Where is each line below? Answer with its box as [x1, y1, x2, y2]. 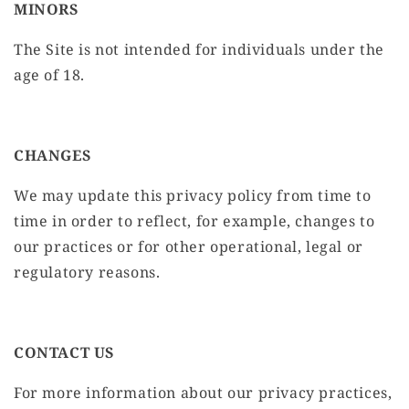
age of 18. [14, 65, 85, 86]
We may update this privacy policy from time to [14, 185, 372, 206]
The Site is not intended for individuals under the [14, 39, 385, 60]
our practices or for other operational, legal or [14, 236, 363, 257]
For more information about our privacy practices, [14, 383, 393, 404]
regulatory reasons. [14, 262, 161, 283]
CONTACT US [14, 342, 114, 363]
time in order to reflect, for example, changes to [14, 211, 375, 232]
